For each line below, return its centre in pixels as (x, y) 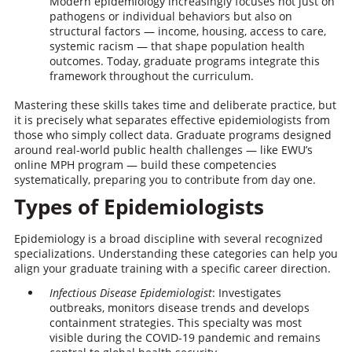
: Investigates (246, 293)
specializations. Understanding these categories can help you (176, 253)
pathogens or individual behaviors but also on (170, 16)
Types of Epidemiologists (139, 207)
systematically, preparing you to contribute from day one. (165, 180)
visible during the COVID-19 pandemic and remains (185, 337)
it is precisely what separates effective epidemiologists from (172, 120)
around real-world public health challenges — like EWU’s (163, 150)
